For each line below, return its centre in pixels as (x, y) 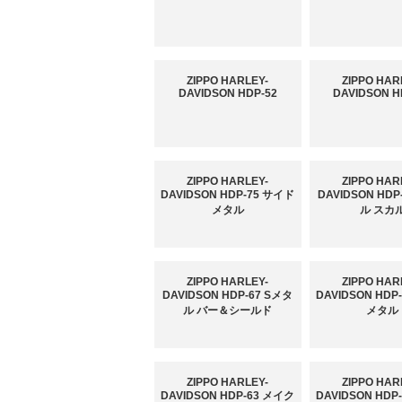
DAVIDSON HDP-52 (227, 94)
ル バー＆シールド (228, 311)
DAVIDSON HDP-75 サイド (228, 195)
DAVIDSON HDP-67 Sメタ (228, 296)
